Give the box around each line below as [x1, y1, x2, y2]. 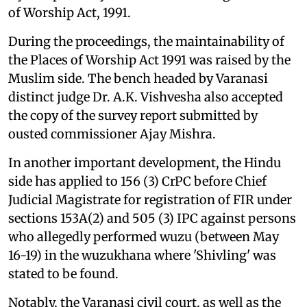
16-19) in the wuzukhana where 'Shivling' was [8, 247, 276, 263]
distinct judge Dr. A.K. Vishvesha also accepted [8, 88, 283, 105]
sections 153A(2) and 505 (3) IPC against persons [8, 210, 296, 226]
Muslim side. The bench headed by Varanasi [8, 70, 268, 86]
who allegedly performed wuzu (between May [8, 228, 279, 245]
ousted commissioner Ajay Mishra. [8, 125, 216, 142]
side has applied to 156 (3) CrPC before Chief [8, 173, 267, 189]
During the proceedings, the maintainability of [8, 33, 284, 49]
